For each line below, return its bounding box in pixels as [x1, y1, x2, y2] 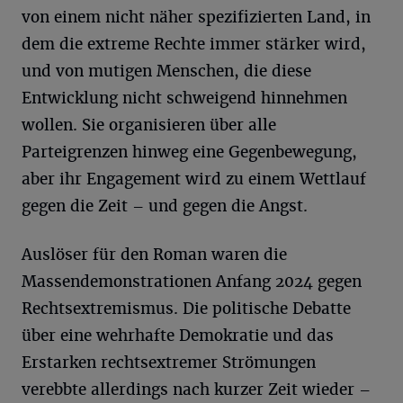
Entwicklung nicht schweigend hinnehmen [22, 88, 347, 108]
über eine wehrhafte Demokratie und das [22, 326, 334, 345]
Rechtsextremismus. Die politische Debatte [22, 299, 351, 318]
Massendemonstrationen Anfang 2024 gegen [22, 272, 362, 291]
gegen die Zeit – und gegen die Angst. [22, 196, 308, 216]
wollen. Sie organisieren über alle [22, 115, 276, 135]
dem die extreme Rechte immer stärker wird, [22, 34, 366, 54]
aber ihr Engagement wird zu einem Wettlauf [22, 169, 366, 189]
